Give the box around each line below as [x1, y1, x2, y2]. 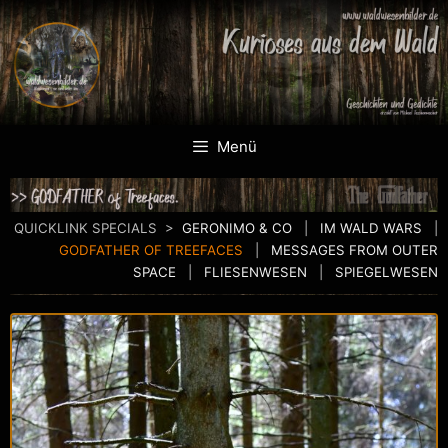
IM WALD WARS [320, 219, 422, 236]
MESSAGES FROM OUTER [271, 241, 438, 258]
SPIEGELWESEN [335, 263, 438, 280]
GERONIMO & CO [182, 219, 292, 236]
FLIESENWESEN [204, 263, 307, 280]
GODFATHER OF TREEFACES [55, 241, 243, 258]
